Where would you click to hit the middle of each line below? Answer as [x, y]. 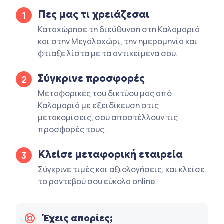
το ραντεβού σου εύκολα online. [98, 181]
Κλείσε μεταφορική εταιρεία [110, 154]
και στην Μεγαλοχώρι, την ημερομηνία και [118, 41]
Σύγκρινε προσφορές [91, 78]
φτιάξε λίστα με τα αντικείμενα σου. [108, 53]
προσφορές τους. [72, 129]
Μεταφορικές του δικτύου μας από [105, 93]
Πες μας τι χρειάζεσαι [94, 14]
